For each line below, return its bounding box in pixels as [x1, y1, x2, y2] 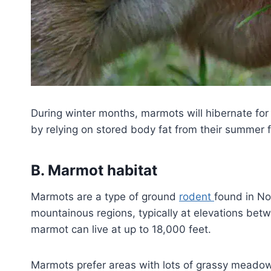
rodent [179, 191, 214, 203]
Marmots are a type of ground [31, 191, 179, 203]
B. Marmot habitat [31, 162, 157, 180]
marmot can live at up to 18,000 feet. [31, 223, 211, 236]
